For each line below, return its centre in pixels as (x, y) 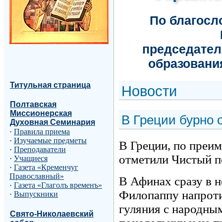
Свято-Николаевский (52, 214)
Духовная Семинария (53, 122)
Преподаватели (40, 150)
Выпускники (36, 194)
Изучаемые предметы (50, 141)
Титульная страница (50, 85)
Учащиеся (31, 159)
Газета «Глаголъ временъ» (58, 185)
